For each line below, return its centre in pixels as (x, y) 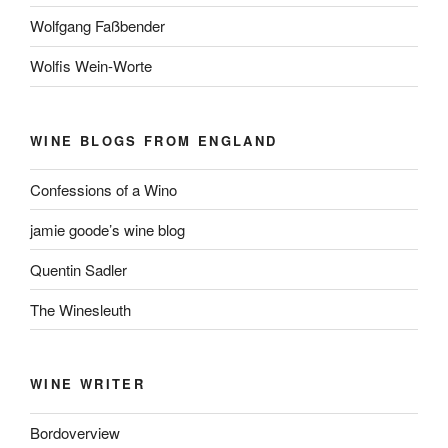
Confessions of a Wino (103, 189)
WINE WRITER (87, 384)
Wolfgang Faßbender (97, 26)
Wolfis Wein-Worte (91, 66)
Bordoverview (75, 433)
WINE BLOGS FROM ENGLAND (154, 140)
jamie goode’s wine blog (107, 229)
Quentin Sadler (78, 269)
